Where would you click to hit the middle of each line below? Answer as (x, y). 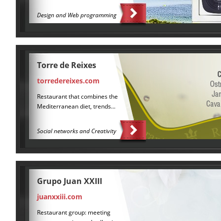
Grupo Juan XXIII (69, 181)
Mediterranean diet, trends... (76, 106)
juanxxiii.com (59, 196)
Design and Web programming (76, 15)
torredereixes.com (68, 80)
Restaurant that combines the (77, 96)
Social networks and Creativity (76, 131)
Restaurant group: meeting (74, 212)
